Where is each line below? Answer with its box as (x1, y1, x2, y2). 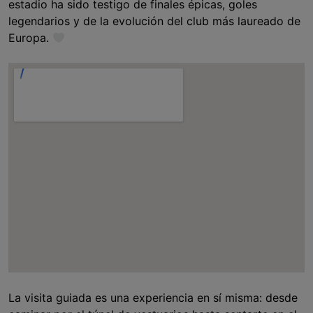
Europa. (8, 31, 52, 45)
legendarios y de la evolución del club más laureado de (8, 14, 300, 29)
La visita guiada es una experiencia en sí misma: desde (8, 291, 298, 305)
